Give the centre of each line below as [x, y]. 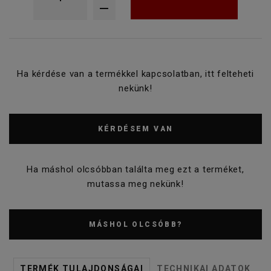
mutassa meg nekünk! [135, 184]
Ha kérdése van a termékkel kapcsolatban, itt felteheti [135, 73]
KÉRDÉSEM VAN [135, 129]
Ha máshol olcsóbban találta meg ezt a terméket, [135, 169]
